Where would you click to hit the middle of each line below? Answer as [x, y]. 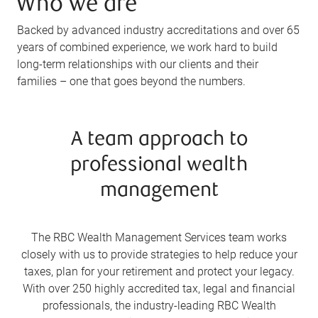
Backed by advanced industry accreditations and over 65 [159, 31]
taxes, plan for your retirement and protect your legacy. [159, 272]
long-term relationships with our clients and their [138, 65]
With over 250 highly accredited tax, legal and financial [159, 289]
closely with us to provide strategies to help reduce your [159, 255]
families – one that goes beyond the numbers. [132, 82]
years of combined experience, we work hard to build [148, 48]
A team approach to [159, 141]
